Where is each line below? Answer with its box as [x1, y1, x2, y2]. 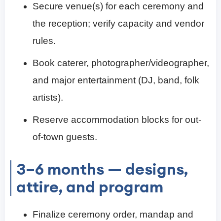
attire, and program [16, 176, 163, 197]
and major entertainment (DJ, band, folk [33, 74, 199, 85]
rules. [33, 35, 56, 46]
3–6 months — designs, [16, 158, 188, 179]
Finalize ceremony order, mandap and [33, 209, 193, 220]
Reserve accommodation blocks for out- [33, 114, 201, 125]
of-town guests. [33, 131, 97, 142]
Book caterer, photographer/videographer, [33, 57, 209, 68]
